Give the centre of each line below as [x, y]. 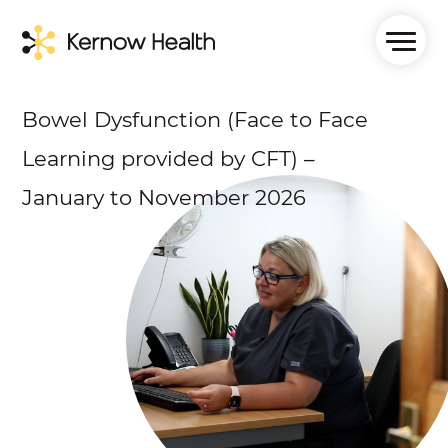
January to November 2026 [164, 197]
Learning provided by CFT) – [169, 158]
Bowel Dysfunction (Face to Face [195, 119]
